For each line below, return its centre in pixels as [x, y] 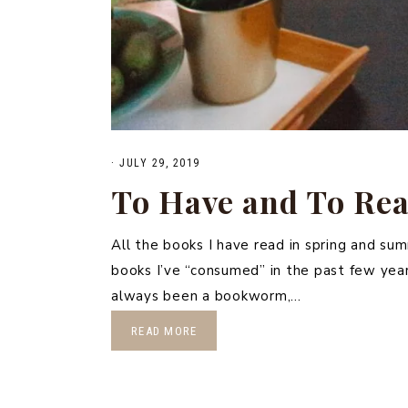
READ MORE [164, 331]
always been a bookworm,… [206, 296]
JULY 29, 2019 [160, 163]
